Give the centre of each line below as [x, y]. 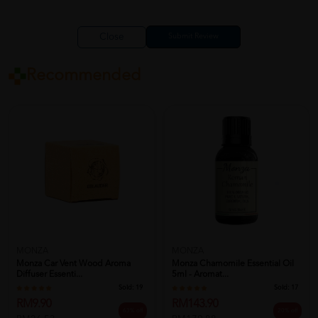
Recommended [84, 77]
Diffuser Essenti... [49, 274]
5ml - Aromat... [200, 274]
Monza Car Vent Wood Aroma [73, 264]
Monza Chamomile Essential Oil [232, 264]
